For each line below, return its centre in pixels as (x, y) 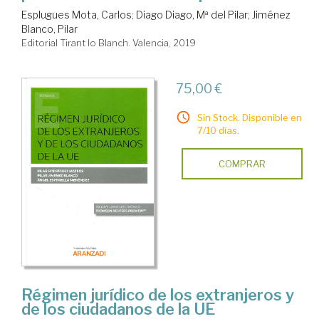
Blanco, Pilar (49, 28)
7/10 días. (218, 130)
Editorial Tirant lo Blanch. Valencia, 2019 (109, 42)
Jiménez (271, 14)
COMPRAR (242, 163)
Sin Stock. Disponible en (249, 117)
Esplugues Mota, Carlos (77, 14)
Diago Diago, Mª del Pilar (192, 14)
